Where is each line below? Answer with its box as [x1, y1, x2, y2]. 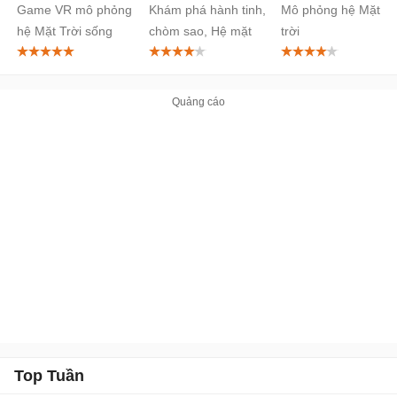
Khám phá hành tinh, [149, 2, 266, 17]
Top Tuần [14, 366, 84, 385]
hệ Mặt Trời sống [17, 23, 113, 38]
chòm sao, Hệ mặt [149, 23, 252, 38]
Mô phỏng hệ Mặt [281, 2, 380, 17]
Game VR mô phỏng [17, 2, 132, 17]
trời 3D [149, 44, 187, 59]
